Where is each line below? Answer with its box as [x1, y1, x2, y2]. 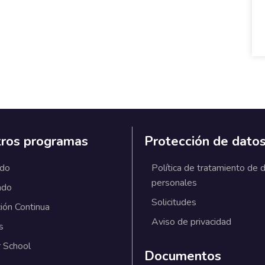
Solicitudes [151, 196, 196, 209]
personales [151, 176, 197, 190]
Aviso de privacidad [151, 215, 231, 229]
